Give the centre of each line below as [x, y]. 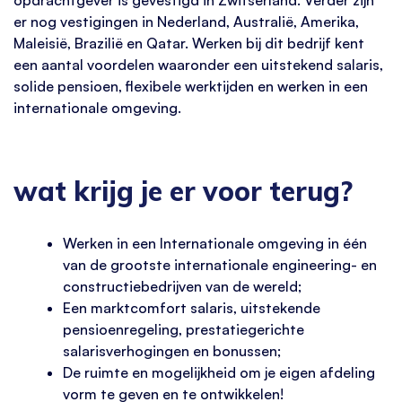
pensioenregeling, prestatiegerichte [184, 329]
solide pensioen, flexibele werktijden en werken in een [191, 86]
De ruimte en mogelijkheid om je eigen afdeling [219, 372]
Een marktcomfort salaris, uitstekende [192, 307]
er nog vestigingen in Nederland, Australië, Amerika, [186, 21]
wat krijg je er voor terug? [183, 192]
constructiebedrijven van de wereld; [182, 286]
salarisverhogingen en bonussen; [172, 350]
